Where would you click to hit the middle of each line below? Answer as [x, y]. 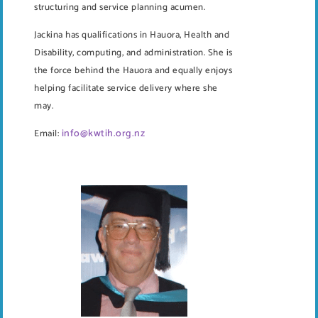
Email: [46, 133]
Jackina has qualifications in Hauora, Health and [132, 35]
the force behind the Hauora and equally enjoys [133, 70]
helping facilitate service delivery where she [126, 88]
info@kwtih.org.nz [103, 133]
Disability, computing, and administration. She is [133, 53]
